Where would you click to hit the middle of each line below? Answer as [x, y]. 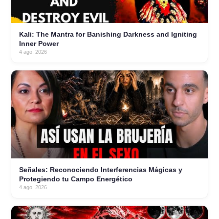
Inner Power [39, 44]
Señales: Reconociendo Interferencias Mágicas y [101, 170]
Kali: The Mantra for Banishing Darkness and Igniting [108, 34]
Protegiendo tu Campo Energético [76, 179]
